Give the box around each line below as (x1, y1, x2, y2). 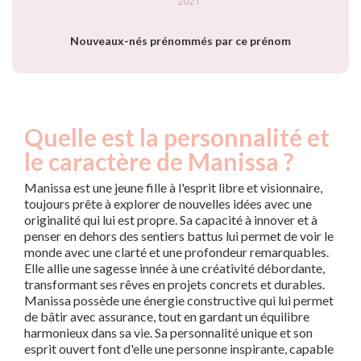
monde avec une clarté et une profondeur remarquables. (24, 244, 329, 260)
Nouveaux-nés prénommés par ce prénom (70, 34, 291, 48)
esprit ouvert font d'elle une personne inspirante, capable (24, 341, 334, 357)
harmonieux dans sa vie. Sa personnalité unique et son (24, 325, 313, 341)
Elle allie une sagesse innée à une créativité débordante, (24, 260, 325, 276)
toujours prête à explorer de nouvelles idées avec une (24, 196, 312, 212)
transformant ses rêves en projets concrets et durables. (24, 276, 325, 293)
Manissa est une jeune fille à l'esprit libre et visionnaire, (24, 180, 322, 196)
